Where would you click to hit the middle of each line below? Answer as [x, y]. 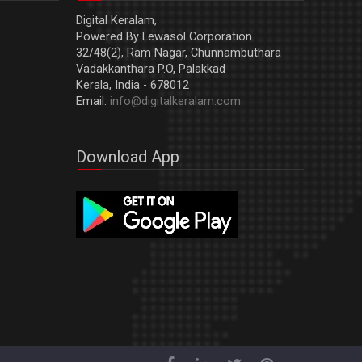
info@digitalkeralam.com [175, 101]
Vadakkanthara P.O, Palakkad [151, 69]
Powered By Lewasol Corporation [164, 36]
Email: [93, 101]
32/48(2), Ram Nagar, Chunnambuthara [179, 53]
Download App [128, 156]
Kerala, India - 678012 [133, 85]
